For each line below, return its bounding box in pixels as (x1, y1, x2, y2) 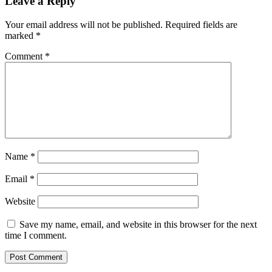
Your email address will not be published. (5, 19, 163, 30)
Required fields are (165, 19, 237, 30)
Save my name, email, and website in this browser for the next (19, 219, 257, 229)
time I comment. (5, 229, 67, 240)
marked (5, 30, 36, 41)
